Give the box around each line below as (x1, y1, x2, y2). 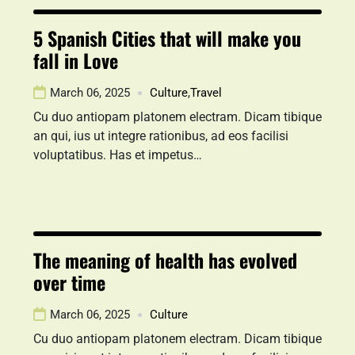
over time (33, 268, 105, 296)
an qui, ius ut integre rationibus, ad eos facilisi (33, 128, 288, 143)
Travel (190, 86, 222, 100)
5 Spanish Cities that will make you (33, 24, 301, 52)
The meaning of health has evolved (33, 246, 297, 274)
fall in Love (33, 46, 118, 74)
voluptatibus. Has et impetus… (33, 147, 202, 162)
